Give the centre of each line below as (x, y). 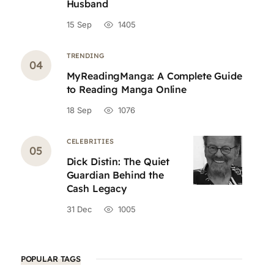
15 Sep (79, 24)
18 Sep (79, 110)
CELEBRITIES (90, 141)
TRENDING (85, 56)
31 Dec (79, 209)
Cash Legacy (97, 188)
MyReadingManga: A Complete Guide (154, 76)
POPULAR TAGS (51, 259)
